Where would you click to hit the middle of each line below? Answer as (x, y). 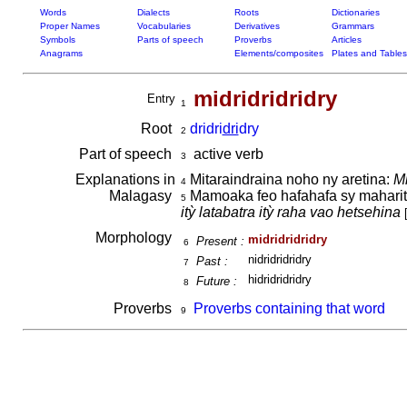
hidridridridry (279, 279)
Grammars (352, 26)
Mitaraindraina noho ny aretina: (289, 179)
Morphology (135, 238)
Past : (212, 261)
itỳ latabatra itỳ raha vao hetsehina (290, 212)
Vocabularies (164, 26)
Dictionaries (355, 12)
